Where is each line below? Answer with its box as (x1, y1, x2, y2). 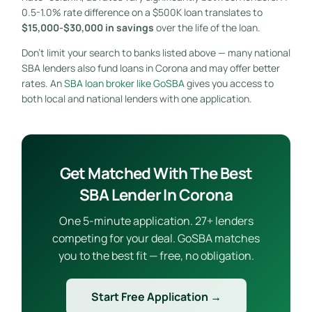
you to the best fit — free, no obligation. (58, 247, 254, 263)
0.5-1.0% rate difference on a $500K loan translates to (21, 5, 263, 19)
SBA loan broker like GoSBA (63, 76, 185, 90)
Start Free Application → (91, 288, 221, 304)
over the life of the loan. (153, 20, 260, 34)
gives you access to (184, 76, 274, 90)
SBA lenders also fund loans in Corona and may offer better (21, 61, 280, 75)
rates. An (21, 76, 64, 90)
